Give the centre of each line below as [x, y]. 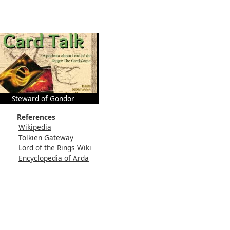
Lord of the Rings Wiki [55, 147]
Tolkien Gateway [46, 137]
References [36, 117]
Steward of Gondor [43, 98]
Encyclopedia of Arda [54, 158]
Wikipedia [35, 127]
